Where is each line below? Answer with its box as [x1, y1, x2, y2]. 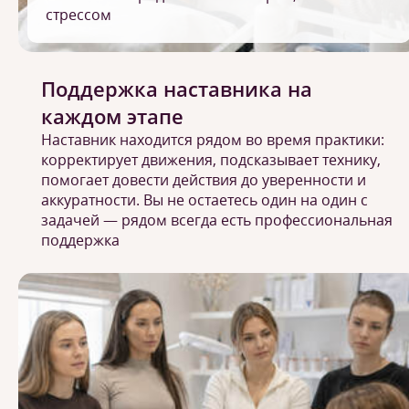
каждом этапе [41, 102, 184, 130]
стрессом [46, 5, 111, 25]
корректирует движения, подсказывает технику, [41, 150, 381, 170]
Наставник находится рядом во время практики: [41, 130, 384, 150]
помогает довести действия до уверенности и [41, 170, 366, 190]
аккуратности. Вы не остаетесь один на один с [41, 190, 368, 210]
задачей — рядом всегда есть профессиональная [41, 210, 393, 230]
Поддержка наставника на [41, 75, 312, 102]
